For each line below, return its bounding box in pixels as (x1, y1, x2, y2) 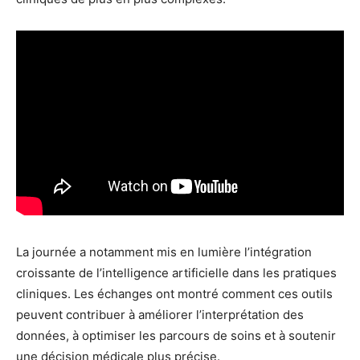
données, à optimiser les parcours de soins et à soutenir (16, 328, 336, 344)
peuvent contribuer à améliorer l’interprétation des (16, 307, 304, 323)
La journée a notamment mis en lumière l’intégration (16, 244, 312, 260)
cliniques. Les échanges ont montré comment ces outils (16, 286, 333, 302)
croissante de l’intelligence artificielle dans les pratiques (16, 265, 337, 281)
